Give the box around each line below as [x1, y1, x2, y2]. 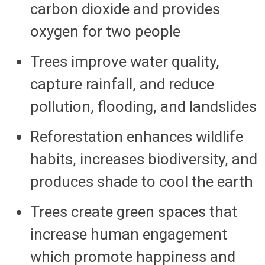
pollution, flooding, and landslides [30, 97, 257, 115]
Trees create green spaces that [30, 202, 237, 221]
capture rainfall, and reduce [30, 75, 214, 93]
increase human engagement [30, 225, 227, 243]
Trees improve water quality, [30, 52, 219, 70]
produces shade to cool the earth [30, 172, 253, 190]
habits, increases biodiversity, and [30, 150, 257, 168]
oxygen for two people [30, 22, 180, 40]
